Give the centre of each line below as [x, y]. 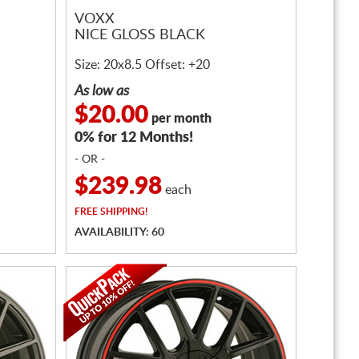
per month [180, 119]
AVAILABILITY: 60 [119, 232]
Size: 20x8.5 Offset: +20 [142, 65]
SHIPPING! [123, 212]
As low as [102, 91]
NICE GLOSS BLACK [140, 36]
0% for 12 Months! [134, 138]
